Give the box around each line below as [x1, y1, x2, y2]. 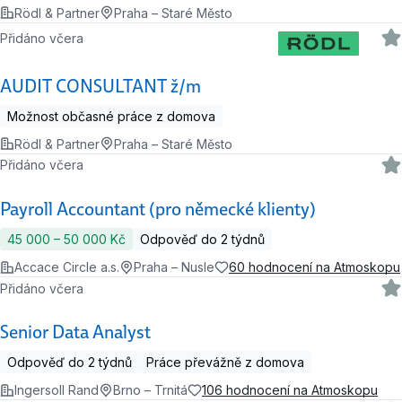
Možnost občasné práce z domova [7, 108, 215, 124]
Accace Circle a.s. [14, 259, 119, 275]
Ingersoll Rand [14, 382, 99, 398]
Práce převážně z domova [146, 354, 304, 371]
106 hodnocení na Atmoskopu [202, 382, 378, 398]
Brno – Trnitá [113, 382, 188, 398]
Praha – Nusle [134, 259, 214, 275]
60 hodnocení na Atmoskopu [229, 259, 400, 275]
